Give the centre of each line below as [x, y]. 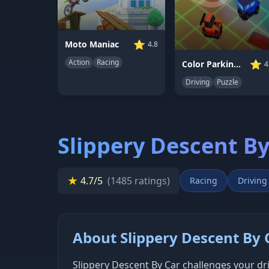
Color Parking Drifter [237, 64]
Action [79, 62]
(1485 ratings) [139, 180]
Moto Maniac [92, 44]
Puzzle [227, 82]
